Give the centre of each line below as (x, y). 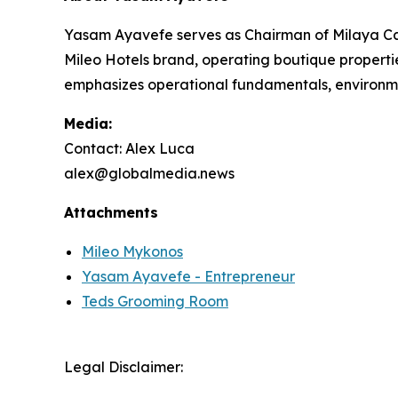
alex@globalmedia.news (149, 173)
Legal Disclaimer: (123, 367)
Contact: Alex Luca (129, 148)
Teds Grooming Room (155, 301)
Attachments (111, 212)
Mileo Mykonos (132, 251)
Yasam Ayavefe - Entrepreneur (188, 276)
